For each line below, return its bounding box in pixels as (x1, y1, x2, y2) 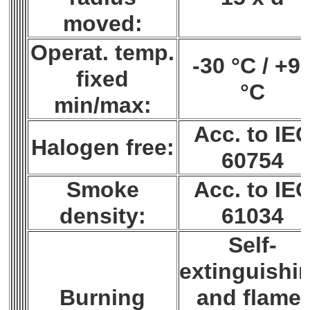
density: (59, 203, 146, 229)
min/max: (53, 93, 152, 118)
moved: (62, 11, 143, 37)
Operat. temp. (30, 40, 175, 66)
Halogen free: (30, 135, 174, 161)
